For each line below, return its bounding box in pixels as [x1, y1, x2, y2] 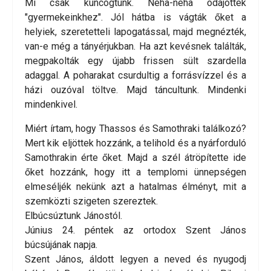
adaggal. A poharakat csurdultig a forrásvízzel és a [25, 70, 246, 82]
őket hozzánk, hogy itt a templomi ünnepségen [25, 166, 246, 178]
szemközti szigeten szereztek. [25, 195, 158, 207]
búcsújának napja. [25, 239, 97, 251]
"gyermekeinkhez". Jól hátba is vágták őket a [25, 11, 246, 24]
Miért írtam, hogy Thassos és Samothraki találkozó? [25, 123, 246, 135]
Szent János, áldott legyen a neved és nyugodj [25, 253, 246, 266]
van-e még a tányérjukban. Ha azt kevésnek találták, [25, 41, 246, 53]
